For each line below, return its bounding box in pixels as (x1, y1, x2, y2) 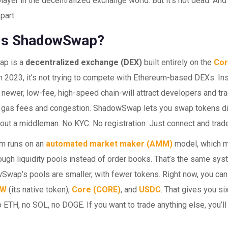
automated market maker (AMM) (46, 139, 173, 149)
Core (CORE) (72, 185, 121, 194)
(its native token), (7, 185, 72, 194)
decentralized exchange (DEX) (25, 58, 142, 67)
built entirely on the (142, 58, 214, 67)
